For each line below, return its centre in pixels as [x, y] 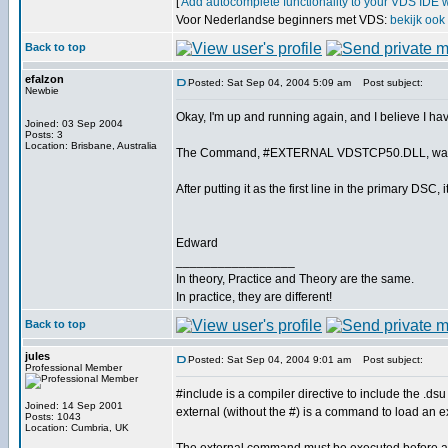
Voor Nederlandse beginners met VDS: [283, 20]
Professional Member [73, 367]
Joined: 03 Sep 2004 [74, 123]
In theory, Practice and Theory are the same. [295, 279]
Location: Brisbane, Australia [91, 145]
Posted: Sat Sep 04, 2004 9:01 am [269, 359]
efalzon [44, 79]
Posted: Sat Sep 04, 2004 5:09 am [269, 82]
